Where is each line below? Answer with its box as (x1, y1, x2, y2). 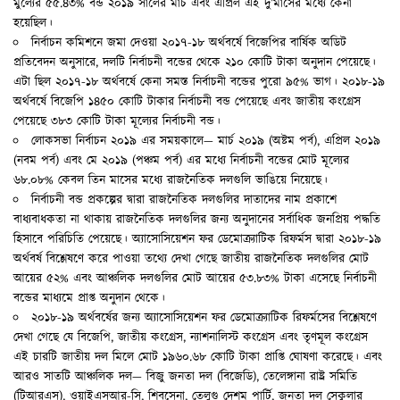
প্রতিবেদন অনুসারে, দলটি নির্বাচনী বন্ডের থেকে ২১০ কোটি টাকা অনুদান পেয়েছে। (13, 53, 376, 71)
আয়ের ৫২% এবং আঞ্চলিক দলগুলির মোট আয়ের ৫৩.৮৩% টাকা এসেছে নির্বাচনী (13, 269, 377, 287)
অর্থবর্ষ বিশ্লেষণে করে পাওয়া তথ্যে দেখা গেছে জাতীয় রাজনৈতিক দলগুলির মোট (13, 249, 369, 268)
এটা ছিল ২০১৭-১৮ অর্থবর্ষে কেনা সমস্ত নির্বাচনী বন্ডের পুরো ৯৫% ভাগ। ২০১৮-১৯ (13, 72, 385, 91)
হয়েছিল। (13, 13, 53, 32)
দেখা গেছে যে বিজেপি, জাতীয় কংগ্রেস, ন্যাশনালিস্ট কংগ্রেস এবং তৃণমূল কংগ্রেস (13, 328, 368, 346)
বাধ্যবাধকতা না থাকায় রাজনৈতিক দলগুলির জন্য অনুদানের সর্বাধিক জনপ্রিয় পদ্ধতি (13, 210, 380, 229)
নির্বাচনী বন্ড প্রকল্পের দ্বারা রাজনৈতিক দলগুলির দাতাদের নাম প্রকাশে (31, 190, 337, 209)
